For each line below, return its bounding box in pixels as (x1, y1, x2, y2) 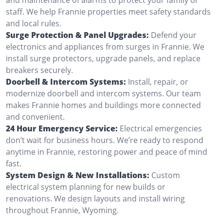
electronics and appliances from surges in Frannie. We (6, 41, 204, 52)
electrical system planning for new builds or (6, 181, 165, 192)
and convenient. (6, 111, 65, 122)
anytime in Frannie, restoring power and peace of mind (6, 146, 207, 157)
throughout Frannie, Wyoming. (6, 204, 119, 216)
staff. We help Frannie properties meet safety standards (6, 6, 211, 17)
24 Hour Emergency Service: (6, 123, 118, 134)
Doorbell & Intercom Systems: (6, 76, 126, 87)
